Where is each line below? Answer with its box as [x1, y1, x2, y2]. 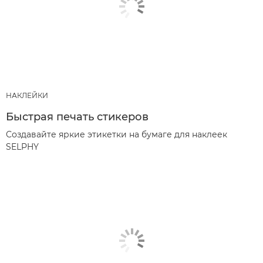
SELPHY [6, 141, 39, 152]
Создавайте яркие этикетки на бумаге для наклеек [6, 129, 227, 140]
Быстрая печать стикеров [6, 110, 149, 123]
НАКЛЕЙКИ [6, 90, 48, 100]
